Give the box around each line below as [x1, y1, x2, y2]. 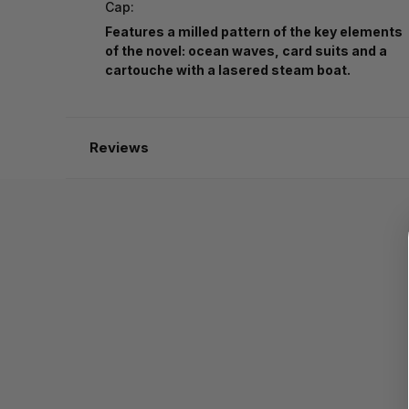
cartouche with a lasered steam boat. [105, 62, 351, 79]
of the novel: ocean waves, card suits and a [105, 43, 387, 59]
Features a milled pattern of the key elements [105, 24, 403, 40]
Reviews [89, 139, 149, 157]
